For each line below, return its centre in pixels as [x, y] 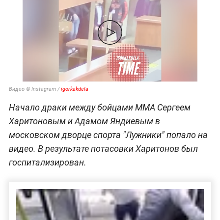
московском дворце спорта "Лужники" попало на [108, 135]
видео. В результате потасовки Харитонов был [103, 148]
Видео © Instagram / [35, 89]
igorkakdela [74, 89]
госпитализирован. [47, 162]
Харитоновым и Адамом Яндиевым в [84, 121]
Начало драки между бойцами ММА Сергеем [99, 107]
